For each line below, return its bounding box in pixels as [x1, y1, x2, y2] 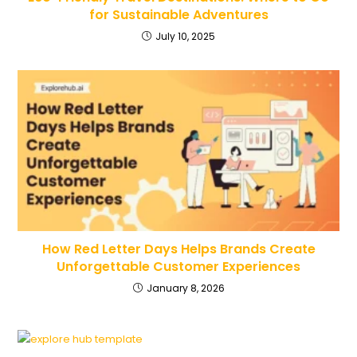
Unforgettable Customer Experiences [57, 257, 300, 276]
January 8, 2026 [146, 280, 225, 295]
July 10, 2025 [155, 29, 215, 43]
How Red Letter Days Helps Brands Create [41, 239, 316, 258]
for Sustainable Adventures [88, 5, 269, 24]
